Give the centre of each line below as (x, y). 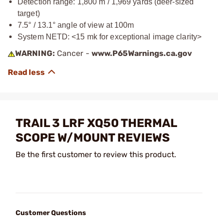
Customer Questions (51, 213)
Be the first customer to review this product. (96, 154)
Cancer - (73, 53)
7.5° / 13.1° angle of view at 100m (76, 25)
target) (29, 13)
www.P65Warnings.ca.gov (142, 53)
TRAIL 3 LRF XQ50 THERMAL (96, 123)
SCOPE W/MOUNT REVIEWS (93, 138)
